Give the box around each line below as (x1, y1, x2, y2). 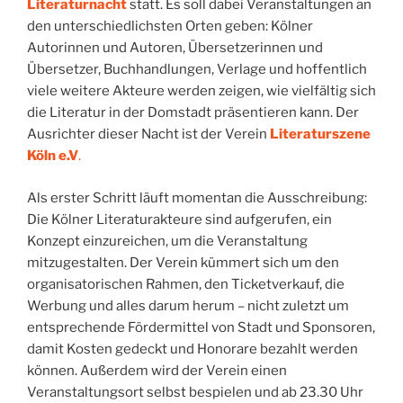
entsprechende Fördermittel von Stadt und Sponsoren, (27, 318, 375, 336)
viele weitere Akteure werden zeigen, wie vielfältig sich (27, 83, 376, 100)
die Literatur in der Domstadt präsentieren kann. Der (27, 104, 359, 121)
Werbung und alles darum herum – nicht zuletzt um (27, 297, 349, 314)
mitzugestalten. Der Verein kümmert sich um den (27, 254, 339, 271)
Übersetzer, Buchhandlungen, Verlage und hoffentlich (27, 61, 367, 78)
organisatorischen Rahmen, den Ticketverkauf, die (27, 275, 345, 292)
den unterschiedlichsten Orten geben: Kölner (27, 18, 313, 35)
